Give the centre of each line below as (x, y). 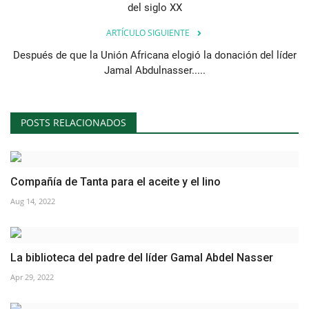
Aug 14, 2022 (33, 201)
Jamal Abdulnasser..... (154, 70)
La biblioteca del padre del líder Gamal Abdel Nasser (142, 257)
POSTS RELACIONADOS (73, 122)
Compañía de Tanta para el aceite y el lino (116, 181)
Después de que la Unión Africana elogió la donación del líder (154, 55)
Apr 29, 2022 (32, 277)
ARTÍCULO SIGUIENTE (148, 32)
